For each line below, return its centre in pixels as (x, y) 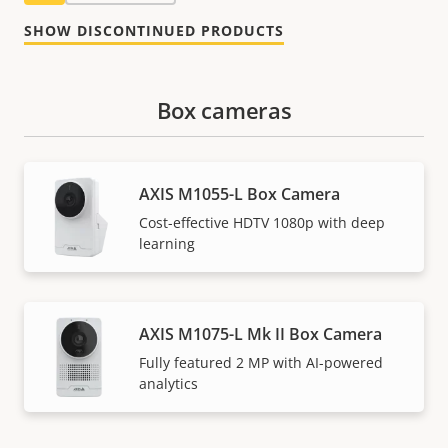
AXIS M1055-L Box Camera (239, 193)
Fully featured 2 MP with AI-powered (261, 362)
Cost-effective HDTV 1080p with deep (262, 222)
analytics (168, 383)
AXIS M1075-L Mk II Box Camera (260, 333)
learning (167, 243)
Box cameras (224, 110)
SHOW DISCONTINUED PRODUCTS (154, 31)
